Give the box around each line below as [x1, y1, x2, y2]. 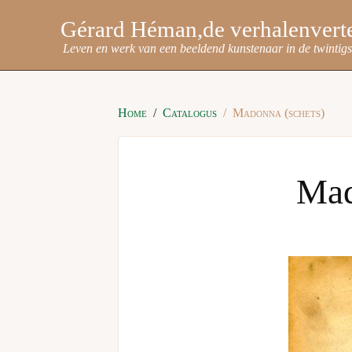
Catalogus [162, 105, 217, 119]
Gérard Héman [60, 16, 197, 42]
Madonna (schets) [232, 105, 324, 119]
